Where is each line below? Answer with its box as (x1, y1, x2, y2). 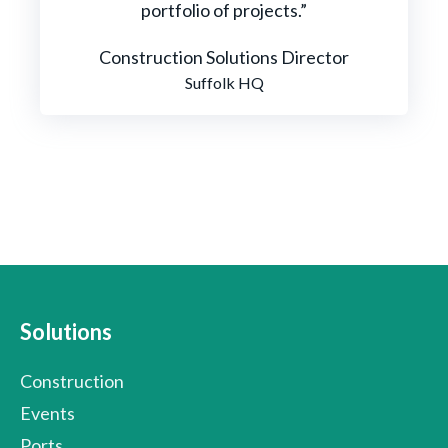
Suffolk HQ (184, 72, 264, 92)
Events (20, 401, 75, 424)
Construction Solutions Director (99, 45, 349, 68)
